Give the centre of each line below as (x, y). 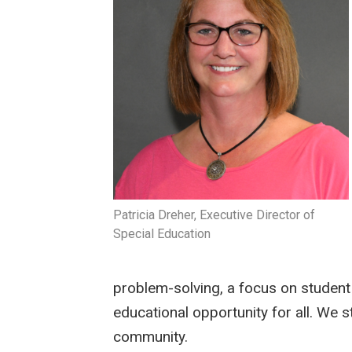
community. (151, 337)
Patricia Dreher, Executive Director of (214, 215)
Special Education (162, 234)
